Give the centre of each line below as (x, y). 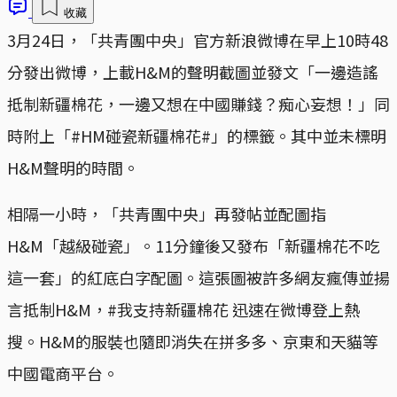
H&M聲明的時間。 (73, 167)
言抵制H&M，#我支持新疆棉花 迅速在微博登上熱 (183, 309)
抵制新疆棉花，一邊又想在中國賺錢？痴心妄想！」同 (198, 103)
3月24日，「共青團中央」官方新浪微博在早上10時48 (198, 39)
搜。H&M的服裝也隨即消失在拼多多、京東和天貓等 (193, 341)
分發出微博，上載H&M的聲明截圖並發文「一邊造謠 (193, 71)
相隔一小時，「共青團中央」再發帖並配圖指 (167, 213)
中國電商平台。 (63, 373)
